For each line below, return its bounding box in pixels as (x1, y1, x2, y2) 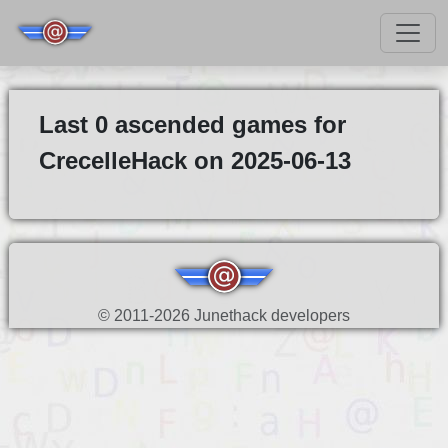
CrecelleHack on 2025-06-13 (38, 147, 351, 174)
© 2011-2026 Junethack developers (97, 307, 350, 324)
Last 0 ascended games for (38, 111, 346, 138)
